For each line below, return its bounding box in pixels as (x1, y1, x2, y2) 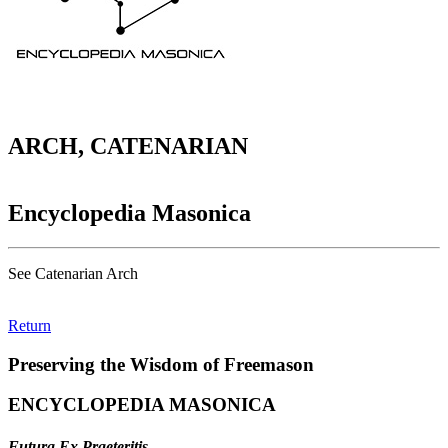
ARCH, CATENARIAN (8, 133, 248, 160)
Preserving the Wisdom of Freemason (8, 353, 314, 375)
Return (8, 316, 51, 334)
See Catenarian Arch (8, 264, 138, 282)
